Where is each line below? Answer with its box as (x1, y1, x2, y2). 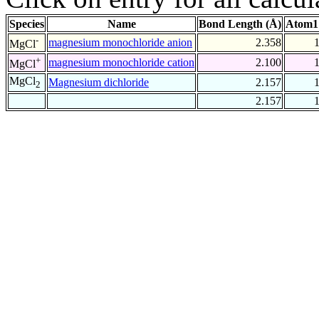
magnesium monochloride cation (48, 56, 194, 69)
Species (9, 18, 44, 31)
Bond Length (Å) (199, 18, 281, 31)
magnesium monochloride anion (48, 36, 192, 49)
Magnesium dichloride (48, 76, 149, 89)
